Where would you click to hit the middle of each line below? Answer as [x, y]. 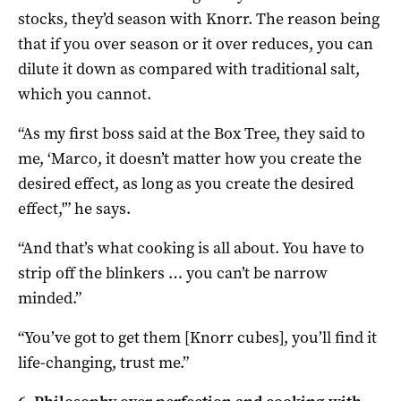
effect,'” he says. [74, 208]
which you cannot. [85, 94]
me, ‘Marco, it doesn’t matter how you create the [190, 158]
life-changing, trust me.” [103, 362]
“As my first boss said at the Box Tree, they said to [192, 133]
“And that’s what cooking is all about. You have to [191, 247]
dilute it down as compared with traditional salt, [189, 68]
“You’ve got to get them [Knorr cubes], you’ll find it [197, 337]
